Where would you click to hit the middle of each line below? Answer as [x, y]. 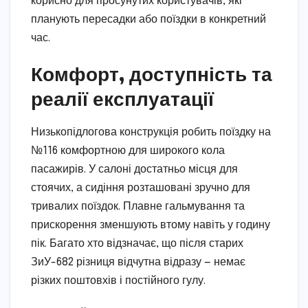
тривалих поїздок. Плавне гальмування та [138, 206]
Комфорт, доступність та [152, 73]
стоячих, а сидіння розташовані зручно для [141, 188]
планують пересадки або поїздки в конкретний [148, 19]
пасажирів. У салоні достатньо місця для [134, 169]
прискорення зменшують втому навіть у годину [151, 225]
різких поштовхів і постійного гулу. [118, 280]
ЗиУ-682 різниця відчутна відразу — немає [138, 262]
